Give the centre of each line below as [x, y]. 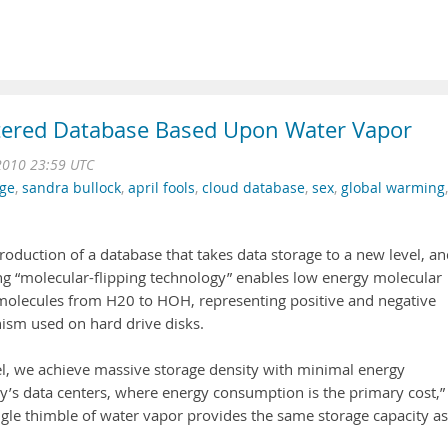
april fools [161, 188]
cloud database [253, 188]
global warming [393, 188]
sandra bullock [71, 188]
